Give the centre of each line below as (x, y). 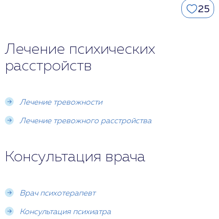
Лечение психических (80, 50)
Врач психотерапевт (57, 193)
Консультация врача (75, 157)
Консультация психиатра (65, 212)
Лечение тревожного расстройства (86, 121)
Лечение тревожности (61, 102)
